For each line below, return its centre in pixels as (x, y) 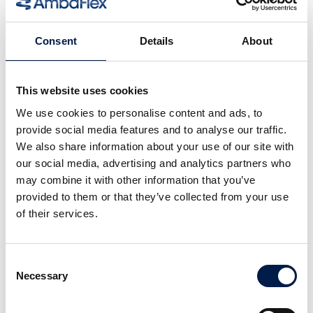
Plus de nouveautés (156, 298)
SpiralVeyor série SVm (156, 177)
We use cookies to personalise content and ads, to (139, 112)
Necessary (42, 275)
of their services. (57, 213)
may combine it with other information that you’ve (136, 180)
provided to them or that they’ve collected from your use (152, 196)
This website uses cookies (82, 90)
